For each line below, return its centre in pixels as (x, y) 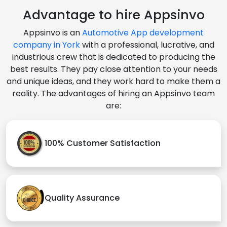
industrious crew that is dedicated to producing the (113, 57)
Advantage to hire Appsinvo (113, 15)
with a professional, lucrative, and (147, 45)
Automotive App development (143, 32)
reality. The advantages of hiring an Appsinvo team (113, 93)
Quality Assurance (82, 198)
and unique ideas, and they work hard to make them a (113, 81)
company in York (46, 45)
